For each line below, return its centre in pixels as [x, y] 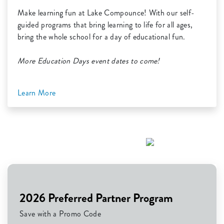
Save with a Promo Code [60, 214]
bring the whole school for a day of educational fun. [102, 37]
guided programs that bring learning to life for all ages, [105, 25]
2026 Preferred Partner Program [96, 198]
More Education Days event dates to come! [89, 61]
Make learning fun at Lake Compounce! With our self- [106, 13]
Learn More [38, 93]
